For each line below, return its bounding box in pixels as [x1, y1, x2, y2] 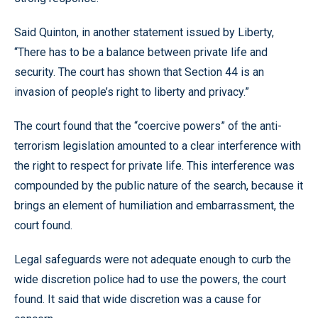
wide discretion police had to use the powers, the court [14, 273, 286, 286]
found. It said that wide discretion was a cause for [14, 292, 261, 306]
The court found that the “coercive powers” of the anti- [14, 119, 282, 133]
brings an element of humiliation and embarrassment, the [14, 199, 295, 212]
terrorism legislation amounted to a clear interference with [14, 139, 301, 153]
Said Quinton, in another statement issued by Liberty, [14, 26, 274, 39]
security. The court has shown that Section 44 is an [14, 65, 264, 79]
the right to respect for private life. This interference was [14, 159, 295, 172]
